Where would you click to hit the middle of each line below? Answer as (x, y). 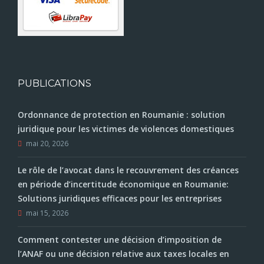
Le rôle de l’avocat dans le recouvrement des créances (128, 170)
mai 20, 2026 (47, 143)
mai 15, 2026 (47, 213)
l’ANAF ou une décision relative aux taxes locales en (123, 254)
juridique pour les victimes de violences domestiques (126, 129)
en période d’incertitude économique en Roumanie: (123, 184)
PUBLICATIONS (55, 84)
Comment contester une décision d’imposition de (120, 240)
